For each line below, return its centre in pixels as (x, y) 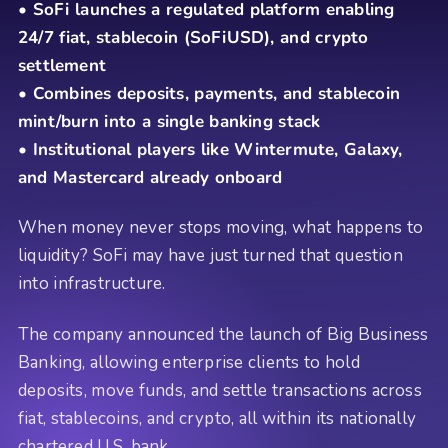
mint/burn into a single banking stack (169, 121)
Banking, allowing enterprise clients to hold (189, 362)
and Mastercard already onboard (150, 177)
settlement (62, 65)
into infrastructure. (92, 284)
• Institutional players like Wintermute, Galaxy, (210, 149)
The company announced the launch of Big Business (223, 334)
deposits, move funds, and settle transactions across (220, 390)
